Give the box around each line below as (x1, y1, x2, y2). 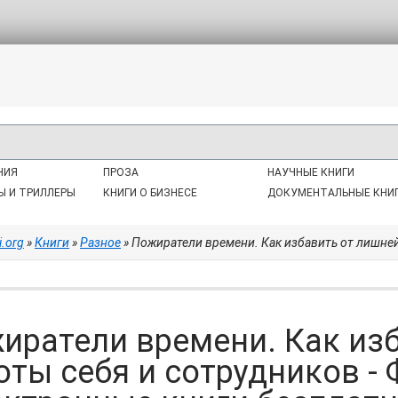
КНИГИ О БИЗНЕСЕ (103, 187, 198, 199)
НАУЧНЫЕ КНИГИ (267, 166, 354, 179)
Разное (80, 235, 121, 250)
